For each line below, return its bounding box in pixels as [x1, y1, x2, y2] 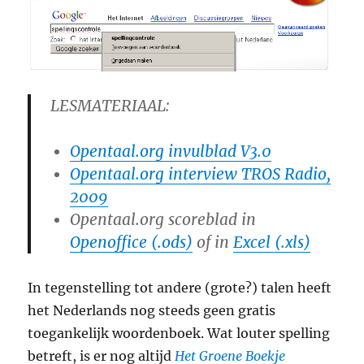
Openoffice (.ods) [70, 232, 193, 253]
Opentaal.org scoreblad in [70, 210, 257, 230]
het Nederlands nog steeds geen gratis [28, 302, 276, 319]
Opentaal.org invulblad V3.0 [70, 141, 272, 162]
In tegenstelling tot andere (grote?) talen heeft [28, 279, 332, 297]
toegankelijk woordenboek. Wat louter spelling [28, 325, 331, 342]
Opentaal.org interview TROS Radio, [70, 164, 331, 184]
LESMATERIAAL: [50, 96, 171, 116]
